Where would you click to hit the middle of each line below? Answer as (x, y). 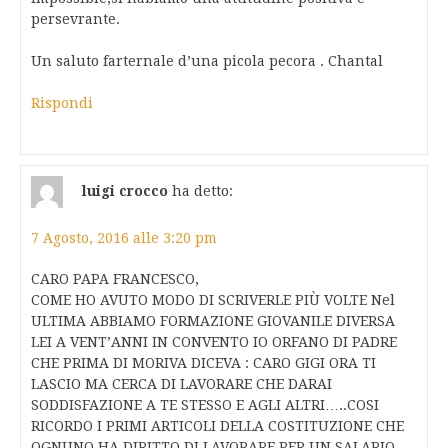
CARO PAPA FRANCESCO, (115, 279)
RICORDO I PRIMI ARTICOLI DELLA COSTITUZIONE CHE (217, 426)
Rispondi (62, 103)
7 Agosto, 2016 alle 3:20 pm (124, 238)
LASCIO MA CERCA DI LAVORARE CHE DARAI (181, 384)
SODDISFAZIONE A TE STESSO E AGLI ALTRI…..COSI (205, 405)
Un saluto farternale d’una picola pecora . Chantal (207, 61)
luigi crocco (125, 190)
